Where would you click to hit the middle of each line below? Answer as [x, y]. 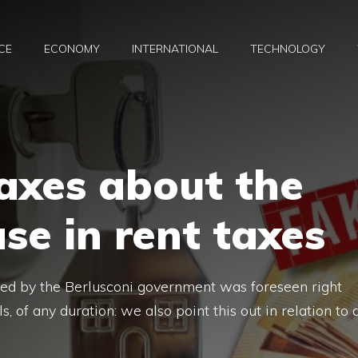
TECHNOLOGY [288, 49]
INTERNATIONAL [175, 49]
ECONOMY [72, 49]
